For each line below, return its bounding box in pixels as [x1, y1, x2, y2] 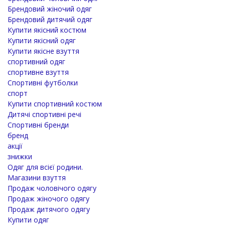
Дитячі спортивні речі [8, 109, 81, 119]
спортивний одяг [8, 56, 65, 66]
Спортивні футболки [8, 77, 78, 87]
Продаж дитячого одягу [8, 204, 90, 214]
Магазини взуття [8, 172, 66, 182]
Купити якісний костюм [8, 25, 86, 35]
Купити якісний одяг [8, 35, 76, 45]
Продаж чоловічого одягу [8, 183, 96, 193]
